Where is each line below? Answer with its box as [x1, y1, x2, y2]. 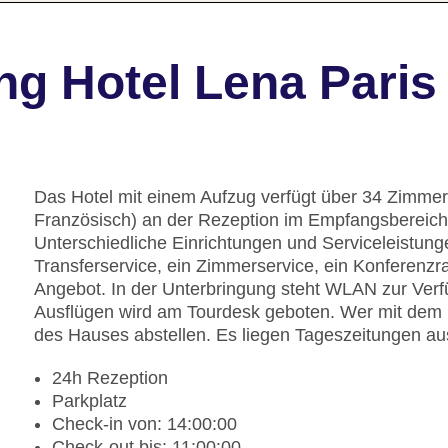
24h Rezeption [52, 368, 168, 389]
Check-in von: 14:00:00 [52, 414, 237, 435]
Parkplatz [52, 391, 127, 412]
